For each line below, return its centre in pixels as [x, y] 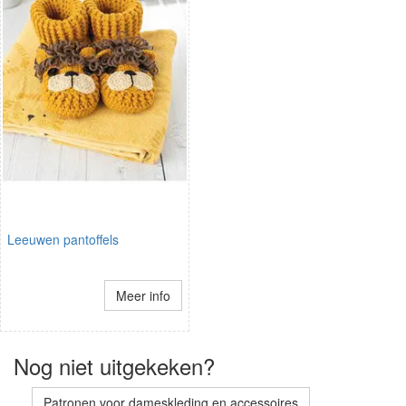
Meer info [143, 296]
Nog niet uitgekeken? [114, 366]
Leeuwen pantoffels [63, 240]
